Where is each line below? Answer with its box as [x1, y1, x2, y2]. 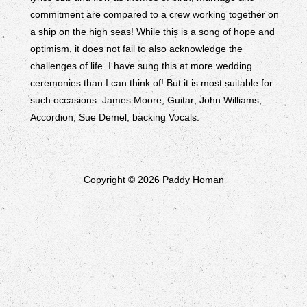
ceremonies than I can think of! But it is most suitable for [30, 77, 273, 88]
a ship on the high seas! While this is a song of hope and [30, 26, 275, 37]
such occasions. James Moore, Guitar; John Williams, [30, 95, 262, 106]
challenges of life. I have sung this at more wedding [30, 60, 252, 71]
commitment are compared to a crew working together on [30, 9, 279, 20]
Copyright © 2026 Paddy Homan [83, 174, 224, 185]
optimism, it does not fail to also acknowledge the [30, 43, 243, 54]
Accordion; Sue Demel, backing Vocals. [30, 112, 199, 123]
